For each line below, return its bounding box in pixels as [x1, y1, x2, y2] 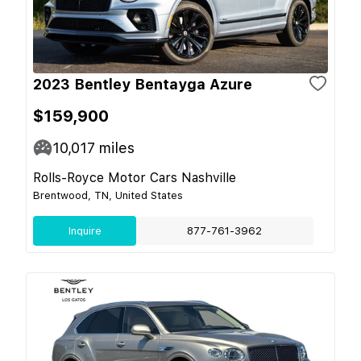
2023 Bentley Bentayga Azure [33, 75, 252, 93]
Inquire [68, 224, 102, 237]
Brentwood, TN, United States [33, 189, 183, 201]
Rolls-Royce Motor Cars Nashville [33, 169, 236, 185]
